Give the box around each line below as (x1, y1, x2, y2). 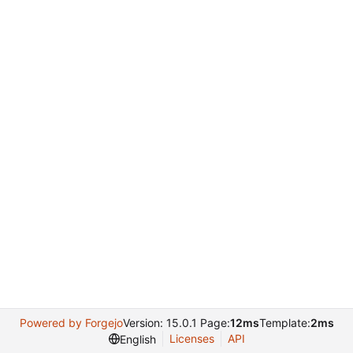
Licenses (169, 332, 214, 345)
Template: (258, 316, 310, 329)
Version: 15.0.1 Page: (122, 316, 230, 329)
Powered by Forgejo (19, 316, 123, 329)
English (119, 332, 156, 346)
